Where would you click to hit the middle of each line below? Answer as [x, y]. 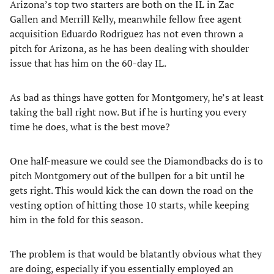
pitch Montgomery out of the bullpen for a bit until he [127, 176]
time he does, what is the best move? [90, 127]
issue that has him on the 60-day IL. [88, 63]
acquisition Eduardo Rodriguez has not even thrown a [127, 34]
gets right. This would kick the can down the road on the [131, 190]
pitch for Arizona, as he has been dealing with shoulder [129, 48]
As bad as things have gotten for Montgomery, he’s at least [137, 97]
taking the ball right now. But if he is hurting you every [128, 112]
